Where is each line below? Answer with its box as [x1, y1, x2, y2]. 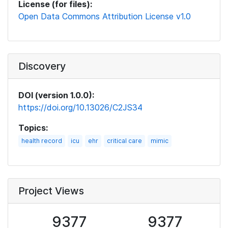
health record [21, 137, 62, 145]
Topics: [18, 123, 48, 133]
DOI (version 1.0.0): [18, 90, 94, 100]
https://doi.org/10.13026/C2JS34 [18, 102, 142, 112]
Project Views [18, 185, 84, 197]
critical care [107, 137, 142, 145]
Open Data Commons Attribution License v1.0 [18, 11, 191, 21]
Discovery [18, 60, 66, 72]
